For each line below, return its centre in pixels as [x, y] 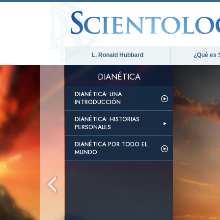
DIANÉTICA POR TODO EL [111, 144]
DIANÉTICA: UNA [98, 94]
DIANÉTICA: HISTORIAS [107, 119]
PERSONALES [93, 127]
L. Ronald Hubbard [118, 55]
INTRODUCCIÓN [98, 102]
